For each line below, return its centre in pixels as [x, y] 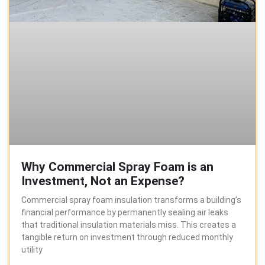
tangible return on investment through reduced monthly [127, 237]
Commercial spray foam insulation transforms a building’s [131, 200]
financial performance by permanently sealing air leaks [125, 212]
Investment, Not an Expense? [103, 181]
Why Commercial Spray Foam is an [117, 167]
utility [32, 249]
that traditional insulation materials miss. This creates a [129, 224]
